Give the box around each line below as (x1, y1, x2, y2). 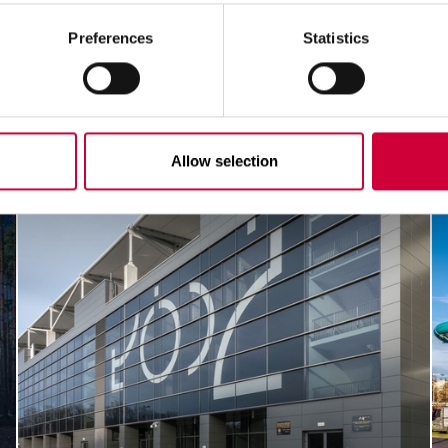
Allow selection (170, 152, 278, 170)
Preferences (68, 29, 154, 47)
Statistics (303, 29, 369, 47)
